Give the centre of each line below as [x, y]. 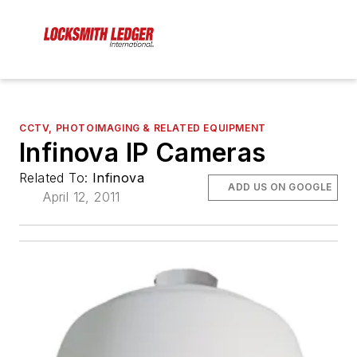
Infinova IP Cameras [143, 153]
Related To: [56, 178]
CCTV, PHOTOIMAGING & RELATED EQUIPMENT [143, 128]
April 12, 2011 [82, 197]
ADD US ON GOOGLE [280, 187]
